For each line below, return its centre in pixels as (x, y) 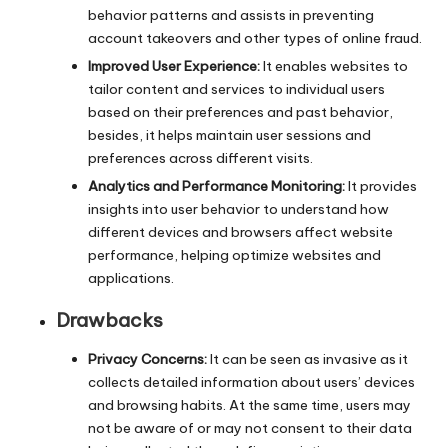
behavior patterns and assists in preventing (231, 14)
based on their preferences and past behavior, (240, 111)
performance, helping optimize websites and (234, 254)
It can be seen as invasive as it (307, 359)
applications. (131, 277)
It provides (381, 185)
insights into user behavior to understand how (238, 208)
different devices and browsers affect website (240, 231)
